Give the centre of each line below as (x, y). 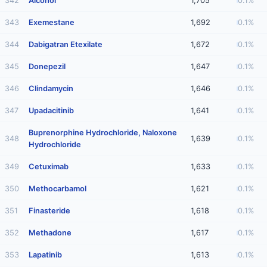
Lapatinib (45, 255)
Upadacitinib (51, 111)
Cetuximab (49, 167)
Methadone (50, 233)
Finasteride (49, 211)
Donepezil (47, 66)
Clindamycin (51, 89)
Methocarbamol (58, 189)
